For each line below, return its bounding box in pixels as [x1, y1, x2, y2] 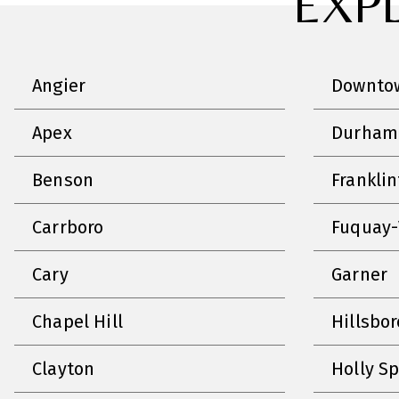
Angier [32, 74, 86, 96]
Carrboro [32, 216, 104, 238]
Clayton [32, 357, 95, 379]
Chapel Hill [32, 310, 123, 332]
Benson [32, 168, 94, 191]
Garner [331, 263, 388, 285]
